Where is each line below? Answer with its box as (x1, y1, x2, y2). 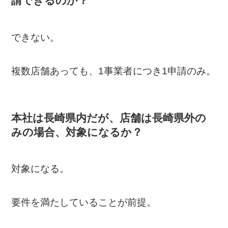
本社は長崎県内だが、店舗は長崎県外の (11, 111, 207, 124)
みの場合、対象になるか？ (11, 126, 143, 138)
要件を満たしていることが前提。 (11, 197, 157, 208)
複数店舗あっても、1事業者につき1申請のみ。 (11, 65, 216, 76)
